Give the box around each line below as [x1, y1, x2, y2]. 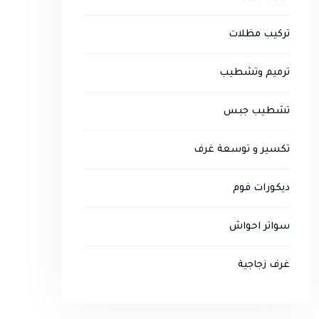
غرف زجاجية [238, 260, 290, 271]
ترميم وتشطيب [219, 68, 290, 78]
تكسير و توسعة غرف [194, 145, 290, 155]
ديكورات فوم [233, 183, 290, 194]
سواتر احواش [229, 221, 290, 232]
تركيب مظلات [229, 29, 290, 40]
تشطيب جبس [224, 106, 290, 117]
